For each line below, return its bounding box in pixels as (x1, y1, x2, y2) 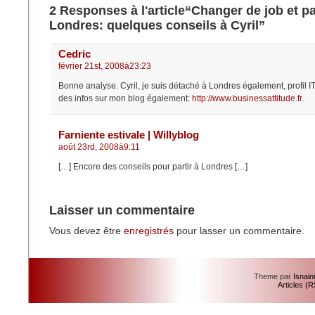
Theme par (254, 272, 293, 281)
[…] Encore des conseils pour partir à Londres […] (58, 162, 247, 172)
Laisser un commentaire (49, 203, 195, 218)
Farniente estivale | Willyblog (58, 129, 199, 141)
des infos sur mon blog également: (58, 94, 192, 104)
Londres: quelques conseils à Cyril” (49, 18, 265, 33)
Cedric (58, 48, 91, 60)
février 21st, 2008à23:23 (58, 61, 151, 72)
